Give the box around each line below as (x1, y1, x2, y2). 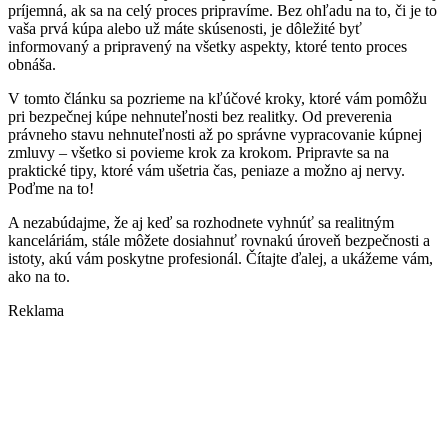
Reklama (8, 302, 64, 320)
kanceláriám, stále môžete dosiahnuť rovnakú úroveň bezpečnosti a (8, 232, 430, 250)
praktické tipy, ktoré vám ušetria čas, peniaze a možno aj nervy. (8, 162, 405, 180)
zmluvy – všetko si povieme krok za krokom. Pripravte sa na (8, 144, 389, 162)
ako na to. (8, 268, 70, 286)
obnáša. (8, 56, 56, 74)
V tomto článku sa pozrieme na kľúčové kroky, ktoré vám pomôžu (8, 90, 427, 108)
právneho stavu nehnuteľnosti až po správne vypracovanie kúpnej (8, 126, 422, 144)
